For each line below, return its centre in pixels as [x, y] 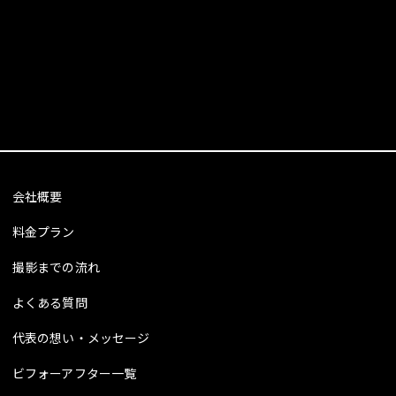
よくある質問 [49, 302]
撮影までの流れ [56, 267]
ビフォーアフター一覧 [74, 373]
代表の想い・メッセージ [81, 337]
